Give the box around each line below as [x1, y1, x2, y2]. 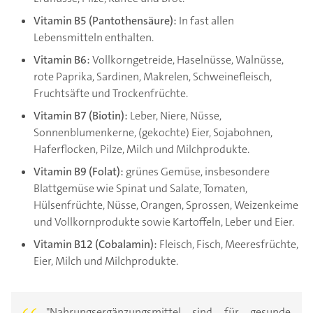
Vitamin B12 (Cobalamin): [34, 237, 157, 252]
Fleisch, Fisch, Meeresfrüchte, [157, 237, 298, 252]
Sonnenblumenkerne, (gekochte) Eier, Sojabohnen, [34, 125, 272, 140]
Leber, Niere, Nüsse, [128, 108, 221, 124]
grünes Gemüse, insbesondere [124, 164, 270, 180]
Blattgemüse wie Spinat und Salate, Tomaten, [34, 181, 247, 196]
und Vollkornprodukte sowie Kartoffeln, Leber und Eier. [34, 214, 294, 230]
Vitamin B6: [34, 52, 90, 68]
